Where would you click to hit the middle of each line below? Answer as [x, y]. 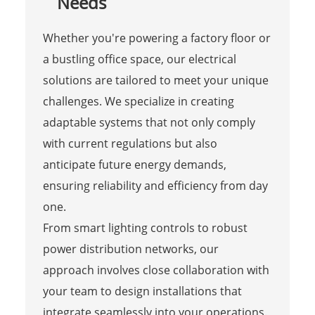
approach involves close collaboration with [156, 270]
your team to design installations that [142, 291]
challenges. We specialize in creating [138, 101]
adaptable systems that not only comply [149, 122]
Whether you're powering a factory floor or [156, 38]
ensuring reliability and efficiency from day [155, 185]
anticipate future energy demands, [134, 164]
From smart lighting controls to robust [145, 227]
